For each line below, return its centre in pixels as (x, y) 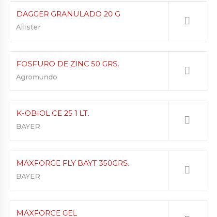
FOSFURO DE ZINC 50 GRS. (68, 63)
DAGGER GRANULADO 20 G (68, 14)
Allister (28, 27)
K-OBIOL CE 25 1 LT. (53, 113)
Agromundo (37, 77)
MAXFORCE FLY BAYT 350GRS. (73, 163)
